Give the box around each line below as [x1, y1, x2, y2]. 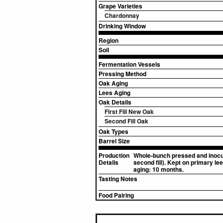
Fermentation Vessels [99, 60, 160, 69]
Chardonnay [105, 11, 139, 20]
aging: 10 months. [133, 165, 184, 174]
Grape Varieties [99, 1, 142, 10]
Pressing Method [99, 69, 146, 78]
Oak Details [99, 98, 131, 107]
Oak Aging [99, 79, 128, 88]
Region [99, 36, 118, 45]
